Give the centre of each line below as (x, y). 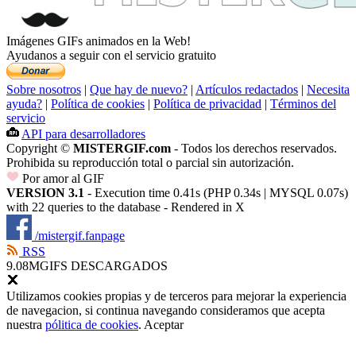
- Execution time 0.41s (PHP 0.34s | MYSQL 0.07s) (216, 192)
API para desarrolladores (83, 133)
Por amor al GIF (62, 178)
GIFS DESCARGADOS (104, 265)
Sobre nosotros (44, 89)
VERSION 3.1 (45, 192)
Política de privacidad (207, 103)
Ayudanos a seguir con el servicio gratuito (111, 55)
